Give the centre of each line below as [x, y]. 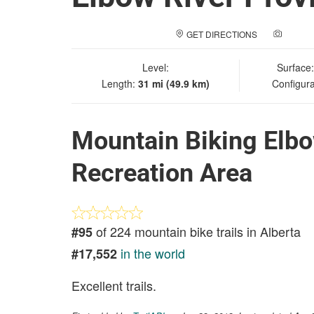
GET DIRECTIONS [222, 34]
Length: [120, 83]
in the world [153, 253]
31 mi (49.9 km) [173, 83]
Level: [155, 67]
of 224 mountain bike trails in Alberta [197, 231]
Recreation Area [162, 173]
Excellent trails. [114, 285]
